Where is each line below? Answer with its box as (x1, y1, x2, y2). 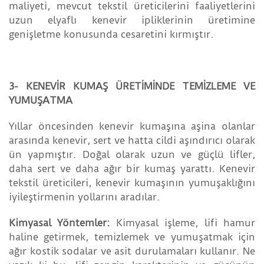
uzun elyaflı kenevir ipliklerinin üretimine (9, 14, 255, 27)
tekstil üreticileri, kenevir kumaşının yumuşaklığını (9, 177, 255, 189)
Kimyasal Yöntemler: (9, 217, 110, 229)
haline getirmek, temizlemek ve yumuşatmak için (9, 231, 255, 243)
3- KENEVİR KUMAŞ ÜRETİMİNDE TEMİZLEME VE (9, 80, 255, 93)
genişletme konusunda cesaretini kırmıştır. (9, 28, 213, 41)
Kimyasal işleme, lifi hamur (110, 217, 256, 229)
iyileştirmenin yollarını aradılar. (9, 191, 160, 203)
